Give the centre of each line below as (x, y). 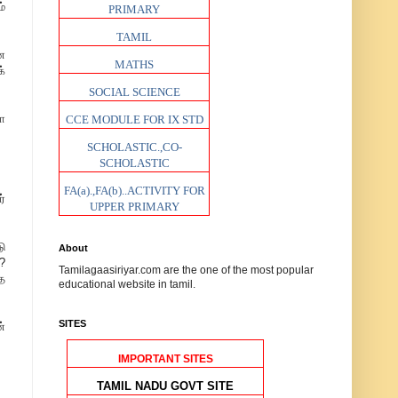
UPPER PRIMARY (134, 207)
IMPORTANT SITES (165, 359)
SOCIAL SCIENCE (134, 92)
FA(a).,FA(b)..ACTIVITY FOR (134, 191)
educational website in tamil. (127, 284)
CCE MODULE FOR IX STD (134, 119)
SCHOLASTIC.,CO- (134, 147)
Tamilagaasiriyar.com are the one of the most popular (186, 270)
